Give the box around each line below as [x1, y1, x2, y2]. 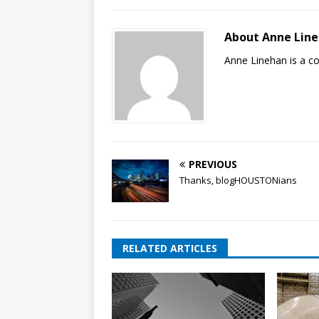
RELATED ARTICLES [122, 241, 217, 255]
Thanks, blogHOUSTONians [179, 173, 297, 187]
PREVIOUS [189, 157, 237, 171]
